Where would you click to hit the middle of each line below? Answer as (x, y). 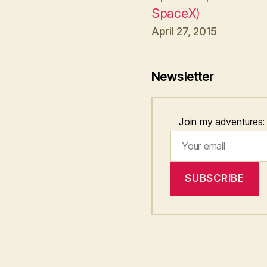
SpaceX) (176, 13)
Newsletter (183, 76)
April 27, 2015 (184, 31)
